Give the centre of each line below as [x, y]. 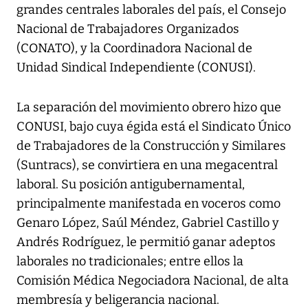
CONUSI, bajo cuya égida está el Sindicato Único [154, 127]
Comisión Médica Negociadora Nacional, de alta [153, 281]
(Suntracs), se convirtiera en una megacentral [147, 165]
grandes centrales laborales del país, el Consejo [151, 10]
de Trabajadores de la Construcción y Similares [151, 146]
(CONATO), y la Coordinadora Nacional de [134, 48]
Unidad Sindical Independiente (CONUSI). [136, 68]
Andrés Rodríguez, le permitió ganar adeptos [146, 242]
